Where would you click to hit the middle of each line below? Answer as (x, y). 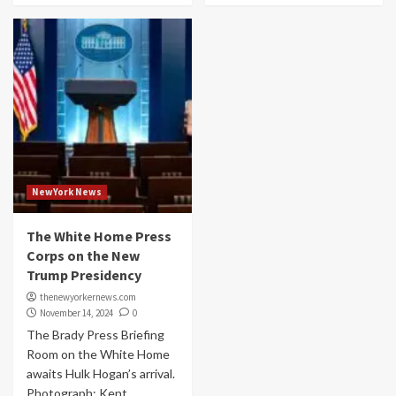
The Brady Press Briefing (95, 335)
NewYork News (67, 192)
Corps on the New (83, 255)
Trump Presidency (84, 275)
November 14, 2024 (76, 313)
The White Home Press (99, 236)
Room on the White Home (98, 354)
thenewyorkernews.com (88, 297)
